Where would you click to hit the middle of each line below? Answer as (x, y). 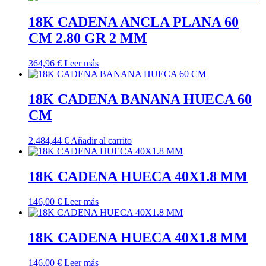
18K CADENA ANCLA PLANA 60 (134, 22)
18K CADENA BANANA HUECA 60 (140, 99)
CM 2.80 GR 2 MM (88, 38)
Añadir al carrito (101, 140)
